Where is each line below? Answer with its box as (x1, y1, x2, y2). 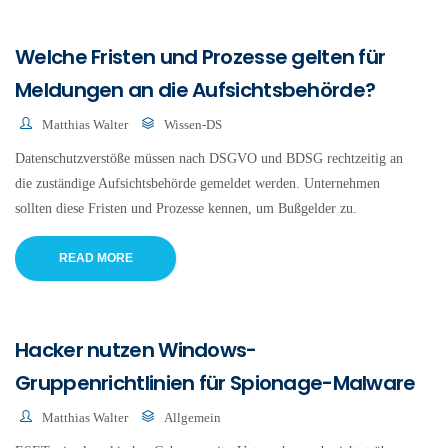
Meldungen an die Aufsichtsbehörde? (15, 75, 376, 104)
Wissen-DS (164, 116, 222, 132)
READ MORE (58, 250, 133, 265)
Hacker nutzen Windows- (15, 335, 257, 364)
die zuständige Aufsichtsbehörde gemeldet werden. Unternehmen (15, 175, 380, 191)
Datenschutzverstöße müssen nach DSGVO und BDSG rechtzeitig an (15, 150, 403, 166)
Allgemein (164, 409, 221, 425)
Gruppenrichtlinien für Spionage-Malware (15, 368, 416, 397)
